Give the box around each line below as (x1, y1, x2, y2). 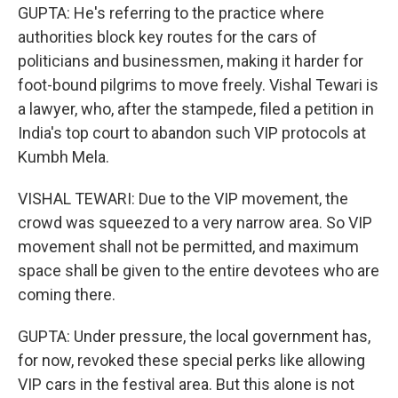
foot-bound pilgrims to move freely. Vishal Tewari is (18, 76, 378, 94)
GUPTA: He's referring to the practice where (18, 4, 324, 22)
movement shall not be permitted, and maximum (18, 237, 359, 256)
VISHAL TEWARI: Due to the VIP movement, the (18, 189, 348, 208)
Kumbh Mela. (18, 147, 109, 166)
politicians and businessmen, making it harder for (18, 52, 363, 70)
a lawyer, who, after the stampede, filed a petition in (18, 99, 374, 118)
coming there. (18, 285, 115, 304)
